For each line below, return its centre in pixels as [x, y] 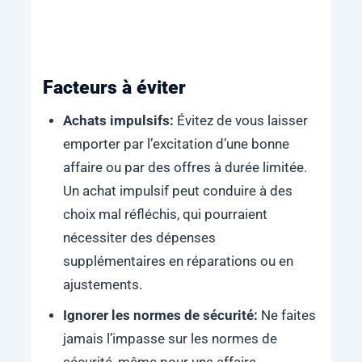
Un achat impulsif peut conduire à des [177, 192]
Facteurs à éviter [114, 87]
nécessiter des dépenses [139, 238]
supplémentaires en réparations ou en [178, 262]
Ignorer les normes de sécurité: [160, 315]
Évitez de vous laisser [242, 121]
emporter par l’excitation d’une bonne [176, 145]
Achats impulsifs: [120, 121]
